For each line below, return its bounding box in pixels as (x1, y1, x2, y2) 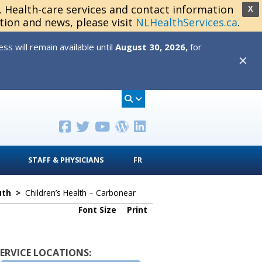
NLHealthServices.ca (135, 15, 237, 29)
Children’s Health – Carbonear (25, 187, 136, 198)
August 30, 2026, (115, 41, 188, 53)
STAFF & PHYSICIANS (28, 155, 104, 165)
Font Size (78, 204, 119, 215)
